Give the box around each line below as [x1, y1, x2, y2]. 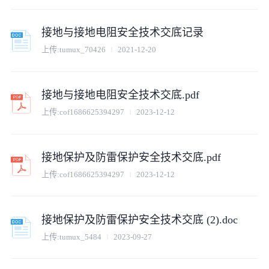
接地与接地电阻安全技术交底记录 [41, 26, 204, 38]
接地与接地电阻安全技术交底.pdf [41, 88, 200, 101]
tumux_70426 [59, 45, 106, 55]
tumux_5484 [59, 232, 102, 241]
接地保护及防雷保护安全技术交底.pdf [41, 151, 222, 163]
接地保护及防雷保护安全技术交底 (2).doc [41, 213, 238, 226]
